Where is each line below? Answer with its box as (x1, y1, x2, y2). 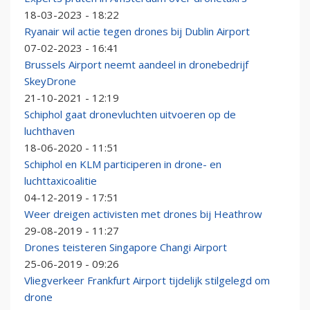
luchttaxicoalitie (24, 174, 97, 188)
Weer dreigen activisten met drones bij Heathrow (24, 207, 262, 221)
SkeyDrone (24, 74, 76, 89)
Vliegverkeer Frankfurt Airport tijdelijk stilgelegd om (24, 273, 270, 288)
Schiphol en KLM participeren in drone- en (24, 157, 221, 172)
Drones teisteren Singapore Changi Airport (24, 240, 227, 255)
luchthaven (24, 124, 75, 138)
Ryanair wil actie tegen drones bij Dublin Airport (24, 24, 250, 39)
